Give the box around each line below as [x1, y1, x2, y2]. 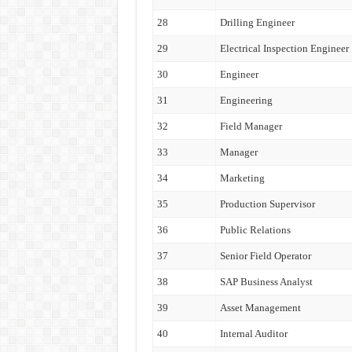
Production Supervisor [219, 198, 315, 210]
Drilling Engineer [219, 16, 295, 28]
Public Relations [219, 224, 291, 236]
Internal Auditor [219, 328, 288, 339]
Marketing [219, 172, 265, 184]
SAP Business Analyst [219, 276, 313, 288]
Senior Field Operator [219, 250, 311, 262]
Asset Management [219, 302, 301, 313]
